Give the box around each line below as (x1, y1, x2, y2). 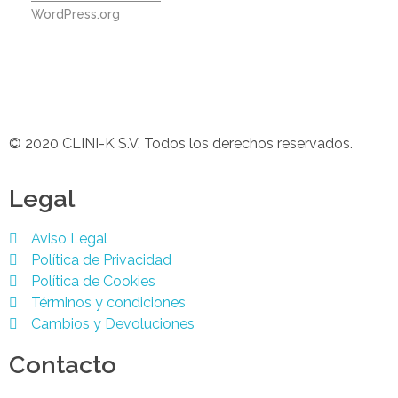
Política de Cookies (31, 272, 155, 290)
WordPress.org (31, 6, 120, 21)
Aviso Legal (31, 229, 107, 247)
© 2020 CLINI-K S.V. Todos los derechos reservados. (9, 134, 353, 152)
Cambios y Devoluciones (31, 314, 195, 332)
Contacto (9, 350, 116, 378)
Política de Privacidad (31, 251, 171, 268)
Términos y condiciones (31, 293, 186, 311)
